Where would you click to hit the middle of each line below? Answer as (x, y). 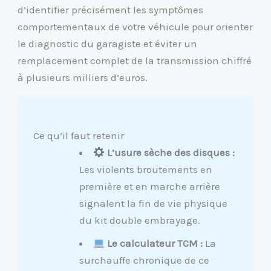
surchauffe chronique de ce (144, 260)
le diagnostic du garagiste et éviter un (108, 43)
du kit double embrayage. (139, 220)
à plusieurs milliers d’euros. (83, 77)
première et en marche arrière (149, 186)
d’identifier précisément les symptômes (111, 9)
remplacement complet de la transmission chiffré (135, 60)
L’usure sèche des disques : (171, 152)
